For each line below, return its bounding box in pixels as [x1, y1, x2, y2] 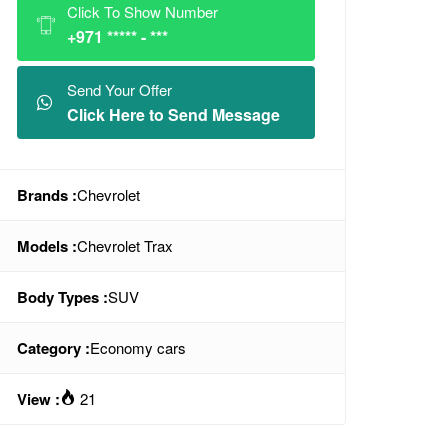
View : [17, 388, 60, 410]
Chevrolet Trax [77, 235, 173, 256]
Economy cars [90, 337, 186, 358]
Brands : [17, 184, 77, 206]
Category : [17, 337, 90, 359]
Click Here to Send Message [67, 103, 280, 126]
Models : [17, 235, 77, 257]
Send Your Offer [67, 79, 172, 100]
